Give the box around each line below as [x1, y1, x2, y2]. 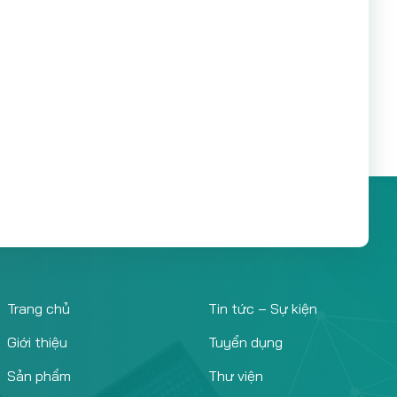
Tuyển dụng [207, 333, 283, 351]
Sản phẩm [7, 367, 71, 385]
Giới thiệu [7, 333, 67, 351]
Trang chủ [7, 300, 70, 317]
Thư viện [207, 367, 263, 385]
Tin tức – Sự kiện [207, 300, 317, 317]
